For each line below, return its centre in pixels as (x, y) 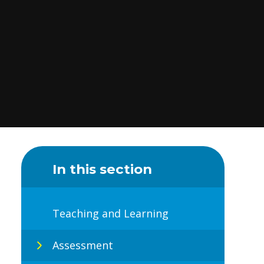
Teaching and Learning (110, 214)
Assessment (82, 245)
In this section (102, 169)
